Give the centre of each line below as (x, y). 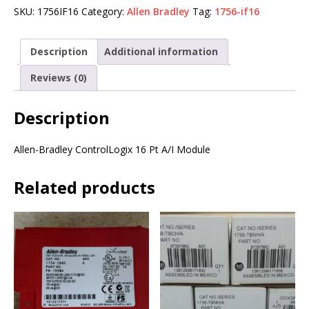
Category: (104, 12)
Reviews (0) (59, 78)
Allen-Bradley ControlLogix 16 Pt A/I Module (112, 150)
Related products (84, 188)
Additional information (161, 52)
